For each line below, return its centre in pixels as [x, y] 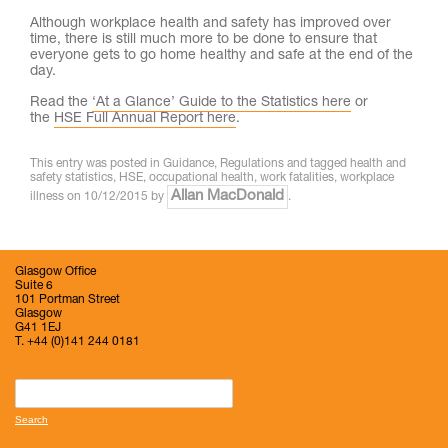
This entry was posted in [96, 164]
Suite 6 [34, 286]
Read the [61, 103]
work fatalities [297, 178]
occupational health [201, 178]
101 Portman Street [67, 300]
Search [29, 384]
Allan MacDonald [227, 196]
